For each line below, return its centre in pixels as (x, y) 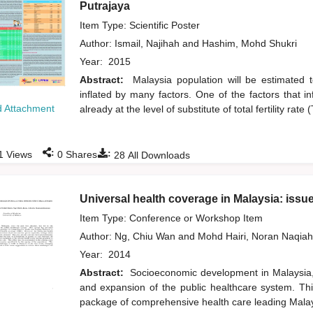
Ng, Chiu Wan (146, 236)
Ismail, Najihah (148, 44)
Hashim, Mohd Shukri (250, 44)
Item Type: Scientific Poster (139, 26)
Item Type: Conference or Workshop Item (171, 218)
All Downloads (157, 155)
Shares (80, 155)
